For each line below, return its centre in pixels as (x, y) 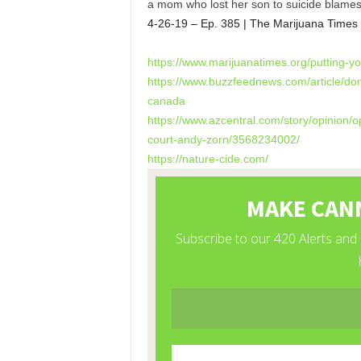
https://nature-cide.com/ (207, 159)
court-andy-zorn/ (189, 139)
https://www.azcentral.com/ (215, 120)
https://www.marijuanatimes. (218, 62)
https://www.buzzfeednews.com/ (228, 81)
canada (166, 101)
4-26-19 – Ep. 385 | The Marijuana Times (252, 23)
